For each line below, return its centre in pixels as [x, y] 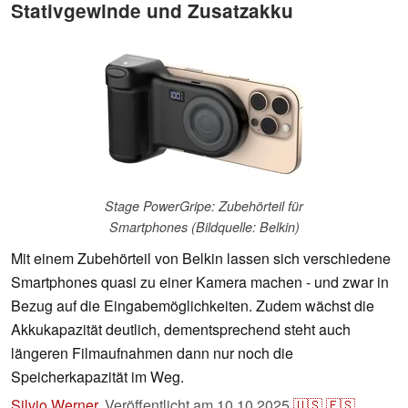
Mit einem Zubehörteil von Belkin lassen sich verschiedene [201, 259]
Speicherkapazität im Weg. [97, 377]
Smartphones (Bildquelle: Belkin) [204, 227]
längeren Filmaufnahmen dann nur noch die [152, 353]
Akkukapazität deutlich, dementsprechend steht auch [181, 330]
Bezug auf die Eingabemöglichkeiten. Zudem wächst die [193, 306]
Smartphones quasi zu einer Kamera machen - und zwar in [200, 282]
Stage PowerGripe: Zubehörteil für [204, 206]
